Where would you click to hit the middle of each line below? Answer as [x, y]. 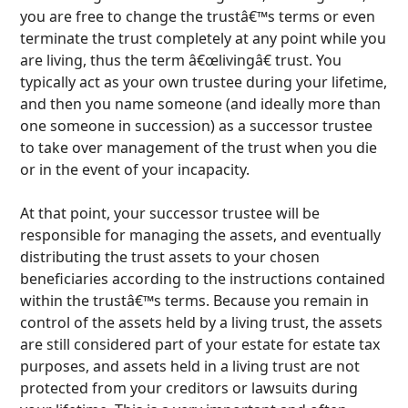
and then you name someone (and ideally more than [201, 103]
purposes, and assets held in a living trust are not [190, 366]
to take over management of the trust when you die [199, 147]
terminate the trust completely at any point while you [204, 38]
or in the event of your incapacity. [135, 169]
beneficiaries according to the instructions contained [203, 278]
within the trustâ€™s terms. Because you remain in [195, 300]
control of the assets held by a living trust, [165, 322]
